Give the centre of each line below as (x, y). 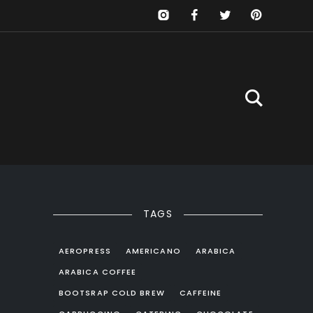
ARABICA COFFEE (97, 272)
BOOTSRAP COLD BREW (111, 293)
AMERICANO (153, 251)
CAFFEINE (201, 293)
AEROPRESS (85, 251)
